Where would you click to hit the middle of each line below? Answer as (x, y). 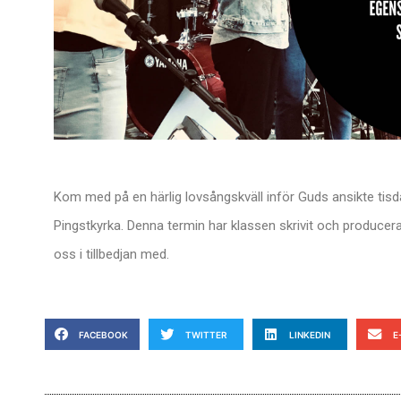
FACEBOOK (103, 334)
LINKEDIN (309, 334)
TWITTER (206, 334)
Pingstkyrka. (90, 225)
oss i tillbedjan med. (111, 254)
